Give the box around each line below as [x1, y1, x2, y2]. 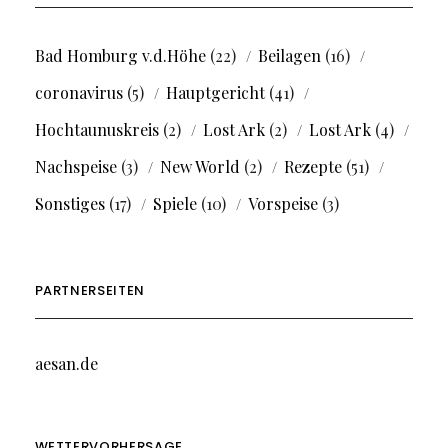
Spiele [152, 193, 197, 215]
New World [159, 156, 240, 178]
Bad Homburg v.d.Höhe [34, 45, 206, 67]
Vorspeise [247, 193, 318, 215]
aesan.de [34, 353, 98, 375]
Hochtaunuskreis [34, 119, 159, 141]
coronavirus [34, 82, 123, 104]
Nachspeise [34, 156, 117, 178]
